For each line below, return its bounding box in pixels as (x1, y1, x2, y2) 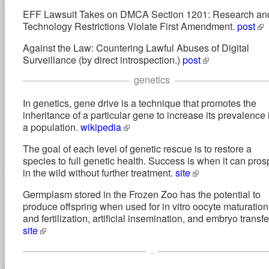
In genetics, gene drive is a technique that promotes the (23, 95, 256, 110)
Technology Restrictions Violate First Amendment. (23, 19, 237, 33)
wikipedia (80, 119, 124, 134)
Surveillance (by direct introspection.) (23, 52, 183, 67)
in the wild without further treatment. (23, 165, 175, 180)
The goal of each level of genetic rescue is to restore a (23, 141, 252, 156)
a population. (23, 119, 80, 134)
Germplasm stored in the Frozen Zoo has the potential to (23, 187, 261, 201)
